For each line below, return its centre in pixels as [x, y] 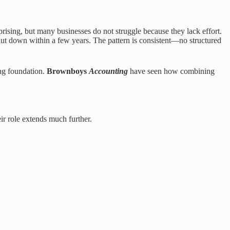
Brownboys [68, 71]
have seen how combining [171, 71]
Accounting [108, 71]
